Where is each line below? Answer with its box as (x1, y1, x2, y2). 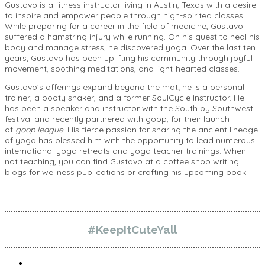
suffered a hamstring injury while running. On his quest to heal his (5, 31, 260, 42)
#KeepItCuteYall (88, 223, 177, 236)
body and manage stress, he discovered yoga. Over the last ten (5, 42, 256, 53)
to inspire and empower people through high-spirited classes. (5, 10, 245, 21)
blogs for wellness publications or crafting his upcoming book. (5, 167, 248, 177)
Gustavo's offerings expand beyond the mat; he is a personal (5, 82, 244, 92)
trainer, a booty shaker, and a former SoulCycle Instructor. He (5, 92, 244, 103)
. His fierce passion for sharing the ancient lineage (63, 124, 258, 135)
